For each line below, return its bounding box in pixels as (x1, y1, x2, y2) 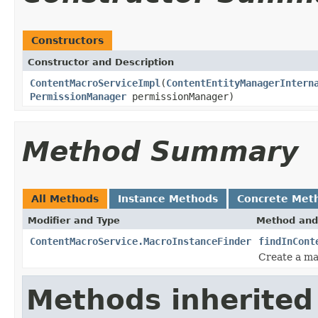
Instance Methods (118, 192, 218, 204)
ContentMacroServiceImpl (30, 77, 160, 89)
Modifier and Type (28, 214, 120, 226)
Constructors (31, 34, 104, 46)
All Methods (31, 192, 99, 204)
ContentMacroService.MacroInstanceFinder (30, 235, 251, 247)
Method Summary (22, 135, 298, 168)
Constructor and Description (28, 56, 174, 67)
